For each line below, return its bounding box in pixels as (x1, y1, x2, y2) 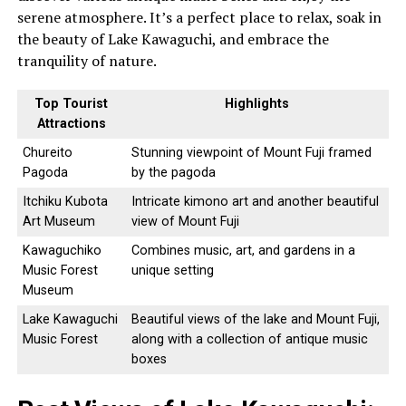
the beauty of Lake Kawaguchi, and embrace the (16, 29, 329, 50)
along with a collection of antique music (130, 332, 368, 348)
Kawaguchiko (22, 243, 101, 259)
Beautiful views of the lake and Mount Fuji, (130, 312, 380, 328)
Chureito (22, 145, 72, 161)
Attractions (36, 116, 106, 132)
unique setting (130, 263, 214, 279)
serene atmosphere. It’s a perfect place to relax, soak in (16, 7, 382, 28)
